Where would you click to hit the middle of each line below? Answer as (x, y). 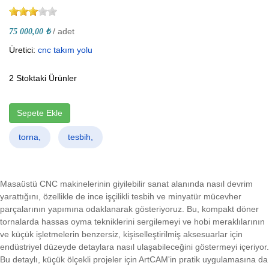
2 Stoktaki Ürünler (43, 78)
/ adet (64, 31)
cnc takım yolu (65, 50)
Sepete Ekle (40, 113)
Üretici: (23, 50)
